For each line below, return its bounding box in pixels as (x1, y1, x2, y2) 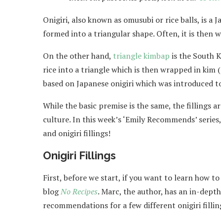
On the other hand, (43, 50, 113, 61)
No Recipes (61, 185, 98, 197)
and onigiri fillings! (43, 127, 112, 139)
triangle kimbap (113, 50, 170, 61)
